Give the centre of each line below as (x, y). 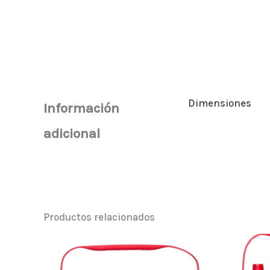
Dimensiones (220, 103)
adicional (72, 133)
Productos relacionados (99, 217)
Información (81, 108)
